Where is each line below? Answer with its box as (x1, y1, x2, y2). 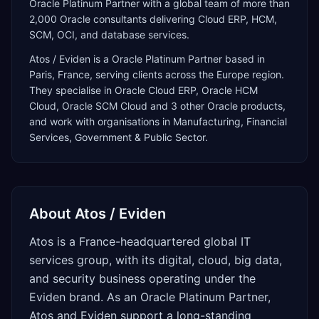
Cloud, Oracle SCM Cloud (29, 100, 147, 112)
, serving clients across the (90, 68, 216, 80)
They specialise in (29, 84, 115, 96)
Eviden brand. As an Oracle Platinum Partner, (29, 290, 271, 304)
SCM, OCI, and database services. (29, 28, 189, 41)
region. (249, 68, 284, 80)
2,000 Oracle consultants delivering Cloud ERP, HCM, (29, 13, 277, 25)
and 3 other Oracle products (147, 100, 283, 112)
